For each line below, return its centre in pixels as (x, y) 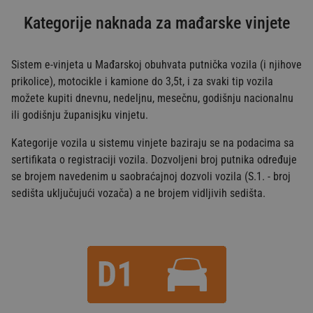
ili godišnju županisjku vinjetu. (80, 115)
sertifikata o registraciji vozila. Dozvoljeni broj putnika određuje (154, 159)
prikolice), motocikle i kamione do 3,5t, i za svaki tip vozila (142, 81)
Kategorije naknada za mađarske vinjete (156, 23)
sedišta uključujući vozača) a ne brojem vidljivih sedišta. (138, 193)
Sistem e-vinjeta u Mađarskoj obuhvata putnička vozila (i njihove (156, 64)
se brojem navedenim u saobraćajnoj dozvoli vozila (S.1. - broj (151, 176)
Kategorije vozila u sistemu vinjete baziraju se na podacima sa (153, 143)
